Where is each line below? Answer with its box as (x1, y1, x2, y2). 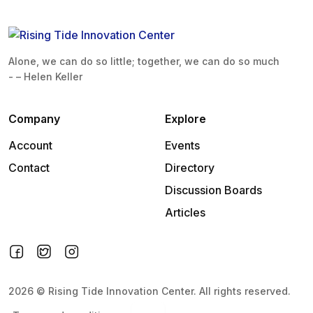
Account (8, 138, 52, 153)
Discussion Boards (165, 183, 262, 198)
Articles (165, 205, 205, 220)
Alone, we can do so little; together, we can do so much (8, 55, 279, 68)
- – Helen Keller (8, 71, 82, 83)
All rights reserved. (199, 285, 291, 298)
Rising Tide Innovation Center (48, 285, 194, 298)
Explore (165, 112, 206, 126)
